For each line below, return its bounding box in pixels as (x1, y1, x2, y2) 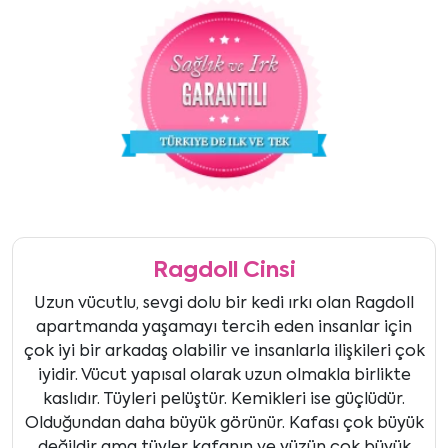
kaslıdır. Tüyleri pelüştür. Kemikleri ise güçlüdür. (43, 392, 405, 409)
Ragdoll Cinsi (152, 260, 296, 283)
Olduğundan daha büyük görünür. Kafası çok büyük (24, 416, 424, 433)
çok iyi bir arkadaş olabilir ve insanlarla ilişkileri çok (23, 344, 425, 361)
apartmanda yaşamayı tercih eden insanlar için (36, 320, 412, 337)
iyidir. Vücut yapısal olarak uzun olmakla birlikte (37, 368, 411, 385)
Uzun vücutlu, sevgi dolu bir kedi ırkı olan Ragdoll (34, 296, 414, 313)
